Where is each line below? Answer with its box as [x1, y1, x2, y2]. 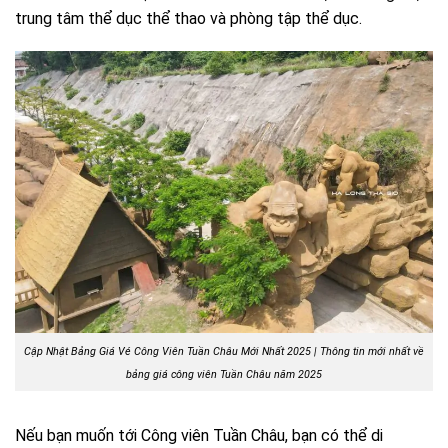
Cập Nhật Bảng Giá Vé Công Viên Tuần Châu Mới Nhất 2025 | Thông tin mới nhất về [24, 345, 424, 359]
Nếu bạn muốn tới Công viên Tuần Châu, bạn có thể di [15, 425, 383, 445]
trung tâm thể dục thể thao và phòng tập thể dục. [15, 8, 362, 28]
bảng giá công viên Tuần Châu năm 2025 [126, 368, 322, 382]
